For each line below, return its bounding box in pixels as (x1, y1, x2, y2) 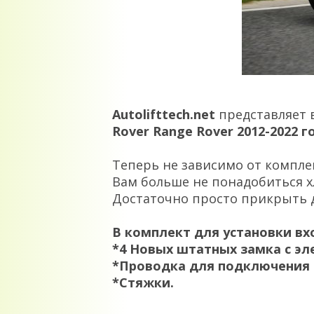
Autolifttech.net (112, 106, 215, 123)
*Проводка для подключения (112, 257, 310, 274)
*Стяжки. (112, 274, 174, 291)
